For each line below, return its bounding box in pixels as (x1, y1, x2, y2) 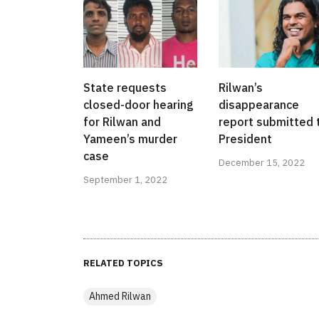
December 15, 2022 (219, 157, 305, 169)
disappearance (219, 98, 299, 113)
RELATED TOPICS (83, 257, 163, 270)
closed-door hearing (83, 98, 194, 113)
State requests (83, 80, 167, 95)
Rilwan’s (219, 80, 263, 95)
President (219, 132, 272, 147)
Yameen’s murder (83, 132, 177, 147)
